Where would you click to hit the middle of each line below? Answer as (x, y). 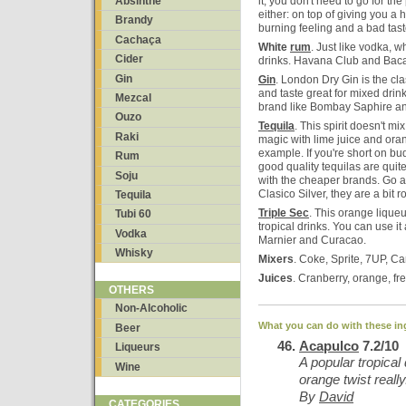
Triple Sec (284, 213)
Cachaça (138, 39)
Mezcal (133, 97)
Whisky (134, 253)
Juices (275, 278)
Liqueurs (138, 348)
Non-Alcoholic (151, 309)
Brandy (134, 20)
